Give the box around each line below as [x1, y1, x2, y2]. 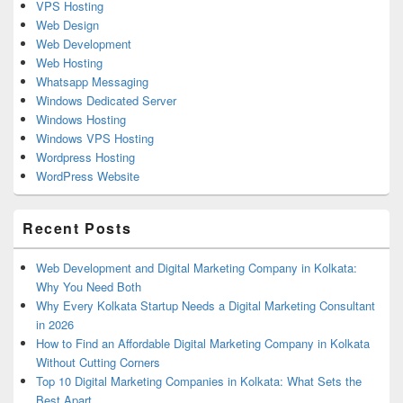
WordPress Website [36, 166, 139, 184]
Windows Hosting [36, 110, 126, 128]
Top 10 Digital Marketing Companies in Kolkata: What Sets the [36, 372, 362, 390]
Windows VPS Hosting [36, 129, 154, 147]
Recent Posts [22, 217, 132, 238]
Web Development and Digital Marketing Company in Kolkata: [36, 258, 357, 276]
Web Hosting [36, 53, 103, 71]
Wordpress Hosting [36, 148, 135, 166]
